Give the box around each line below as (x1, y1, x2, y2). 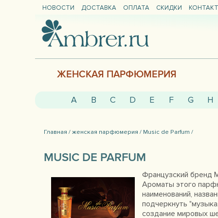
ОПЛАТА (123, 4, 149, 12)
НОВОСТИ (42, 4, 74, 12)
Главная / (44, 128, 71, 136)
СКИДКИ (156, 4, 182, 12)
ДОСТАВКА (81, 4, 116, 12)
